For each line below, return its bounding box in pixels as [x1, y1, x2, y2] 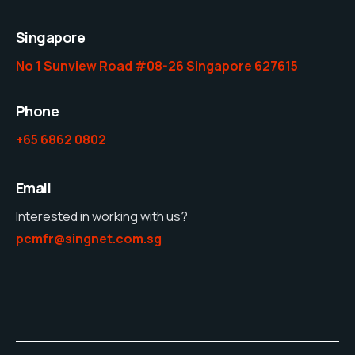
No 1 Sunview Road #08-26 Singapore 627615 [16, 56, 298, 74]
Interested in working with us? [16, 208, 188, 226]
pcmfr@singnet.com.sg [16, 230, 162, 248]
